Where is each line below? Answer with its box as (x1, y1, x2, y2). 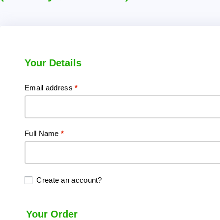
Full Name (25, 129, 61, 137)
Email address (25, 83, 75, 92)
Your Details (25, 57, 82, 68)
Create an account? (36, 176, 102, 184)
